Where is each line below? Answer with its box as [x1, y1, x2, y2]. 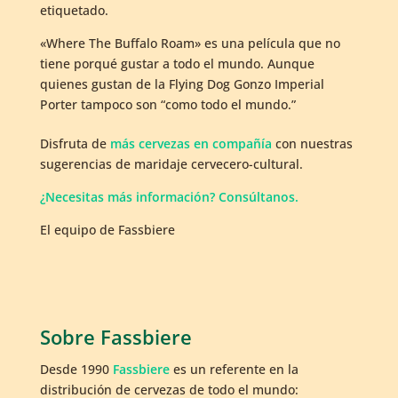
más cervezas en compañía [109, 135, 272, 153]
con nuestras [271, 135, 353, 153]
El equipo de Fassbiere [39, 221, 175, 239]
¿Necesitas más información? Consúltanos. [39, 188, 298, 206]
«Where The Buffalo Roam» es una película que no [39, 35, 340, 52]
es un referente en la [169, 361, 298, 378]
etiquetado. [39, 2, 108, 20]
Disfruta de [39, 135, 110, 153]
